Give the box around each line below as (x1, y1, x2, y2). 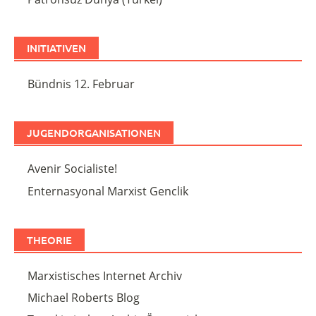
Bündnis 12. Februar (28, 76, 135, 92)
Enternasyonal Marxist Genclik (28, 183, 189, 199)
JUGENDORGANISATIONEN (27, 126, 161, 140)
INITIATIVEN (27, 41, 86, 56)
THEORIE (27, 232, 72, 247)
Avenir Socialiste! (28, 161, 118, 177)
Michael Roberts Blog (28, 290, 140, 306)
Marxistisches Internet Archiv (28, 267, 183, 284)
